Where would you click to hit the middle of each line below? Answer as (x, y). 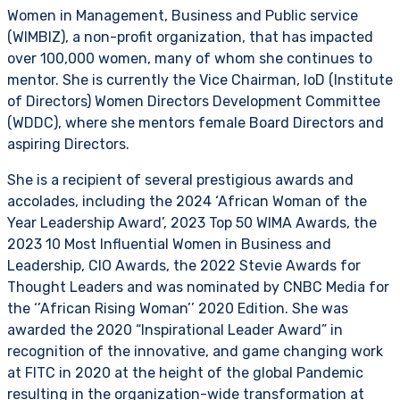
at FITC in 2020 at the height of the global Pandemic (185, 372)
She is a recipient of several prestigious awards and (180, 179)
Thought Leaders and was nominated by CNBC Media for (198, 287)
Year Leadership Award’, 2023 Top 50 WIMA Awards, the (192, 222)
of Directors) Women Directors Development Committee (194, 101)
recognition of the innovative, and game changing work (195, 351)
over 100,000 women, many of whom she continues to (190, 58)
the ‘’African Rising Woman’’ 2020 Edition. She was (178, 308)
